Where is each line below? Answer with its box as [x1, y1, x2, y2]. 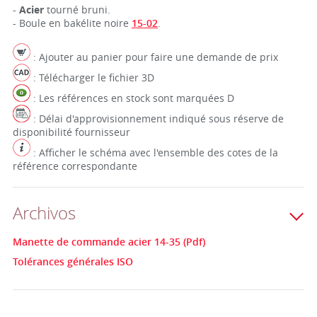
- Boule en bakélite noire [12, 16, 132, 30]
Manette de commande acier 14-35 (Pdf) [12, 235, 205, 248]
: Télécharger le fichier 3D [30, 71, 154, 84]
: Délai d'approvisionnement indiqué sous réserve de [30, 112, 284, 125]
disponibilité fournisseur [12, 125, 130, 139]
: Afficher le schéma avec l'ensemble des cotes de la [30, 146, 278, 159]
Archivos [12, 202, 76, 224]
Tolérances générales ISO [12, 255, 133, 268]
